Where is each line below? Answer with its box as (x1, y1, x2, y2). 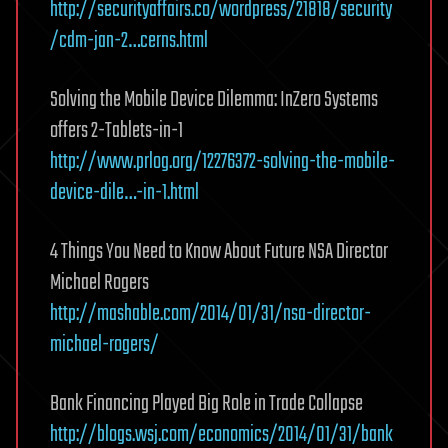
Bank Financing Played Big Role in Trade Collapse (50, 387, 363, 421)
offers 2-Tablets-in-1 (50, 114, 183, 148)
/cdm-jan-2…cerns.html (50, 24, 208, 58)
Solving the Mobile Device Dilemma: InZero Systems (50, 83, 378, 117)
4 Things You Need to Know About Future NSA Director (50, 235, 388, 269)
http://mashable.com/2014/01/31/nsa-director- (50, 297, 371, 331)
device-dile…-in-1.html (50, 176, 199, 210)
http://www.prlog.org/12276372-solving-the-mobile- (50, 145, 395, 179)
